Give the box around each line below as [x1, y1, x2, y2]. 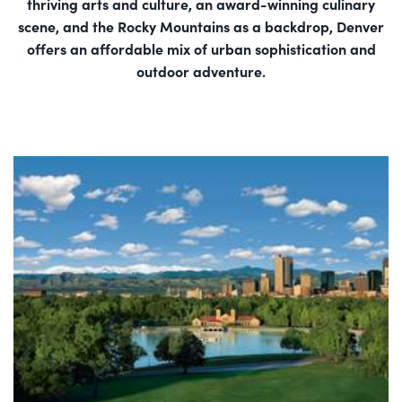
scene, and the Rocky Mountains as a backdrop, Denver [18, 16, 384, 36]
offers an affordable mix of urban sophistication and [26, 39, 376, 58]
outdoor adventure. [136, 61, 266, 81]
